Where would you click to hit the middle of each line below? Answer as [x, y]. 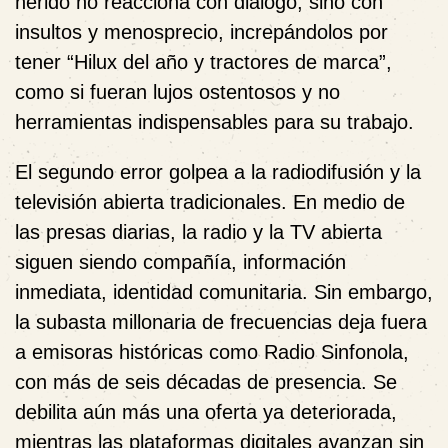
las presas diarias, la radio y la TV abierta [198, 232]
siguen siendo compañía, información [180, 262]
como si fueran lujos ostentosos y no [177, 92]
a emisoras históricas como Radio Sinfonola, [212, 352]
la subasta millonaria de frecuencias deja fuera [221, 322]
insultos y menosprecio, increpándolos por [201, 32]
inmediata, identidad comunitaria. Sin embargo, [224, 292]
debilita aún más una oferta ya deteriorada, [206, 412]
